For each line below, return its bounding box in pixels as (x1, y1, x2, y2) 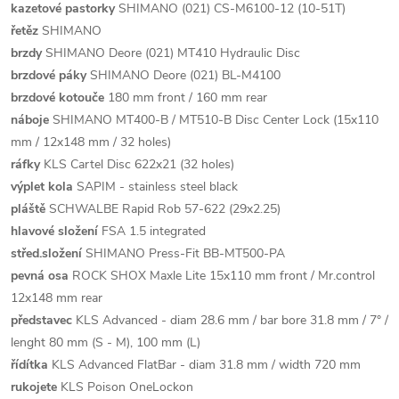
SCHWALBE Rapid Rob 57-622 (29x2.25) (45, 200, 281, 218)
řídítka (11, 356, 48, 374)
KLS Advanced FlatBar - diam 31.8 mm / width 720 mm (48, 356, 361, 374)
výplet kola (11, 178, 73, 196)
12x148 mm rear (11, 289, 102, 307)
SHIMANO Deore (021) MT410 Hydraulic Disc (42, 45, 300, 62)
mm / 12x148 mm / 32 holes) (11, 134, 171, 151)
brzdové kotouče (11, 89, 104, 107)
